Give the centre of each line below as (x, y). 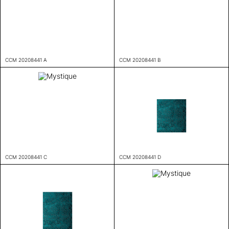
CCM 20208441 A (26, 60)
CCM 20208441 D (140, 157)
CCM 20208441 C (26, 157)
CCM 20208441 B (140, 60)
